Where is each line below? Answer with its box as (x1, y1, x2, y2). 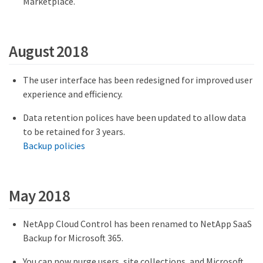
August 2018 (9, 41, 89, 62)
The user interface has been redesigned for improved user (23, 73, 252, 86)
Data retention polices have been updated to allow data (23, 111, 246, 123)
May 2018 (9, 186, 70, 206)
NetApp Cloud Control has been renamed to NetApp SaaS (23, 218, 252, 230)
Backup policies (23, 139, 85, 151)
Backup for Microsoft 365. (23, 232, 123, 244)
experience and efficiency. (23, 87, 123, 100)
